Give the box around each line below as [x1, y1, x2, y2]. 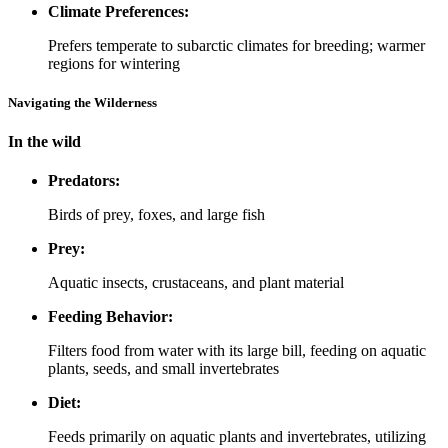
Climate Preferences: [48, 2, 189, 20]
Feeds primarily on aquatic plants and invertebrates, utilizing [48, 428, 426, 446]
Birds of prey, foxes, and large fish [48, 206, 265, 224]
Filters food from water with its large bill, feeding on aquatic [48, 342, 426, 360]
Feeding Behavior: [48, 308, 173, 326]
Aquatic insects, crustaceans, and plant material [48, 274, 344, 292]
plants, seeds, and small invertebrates [48, 360, 279, 378]
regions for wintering [48, 54, 180, 72]
